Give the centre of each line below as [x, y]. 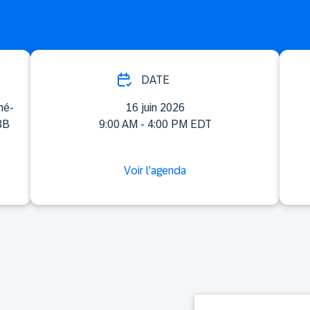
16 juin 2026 [155, 108]
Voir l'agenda [155, 171]
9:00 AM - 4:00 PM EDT [155, 124]
